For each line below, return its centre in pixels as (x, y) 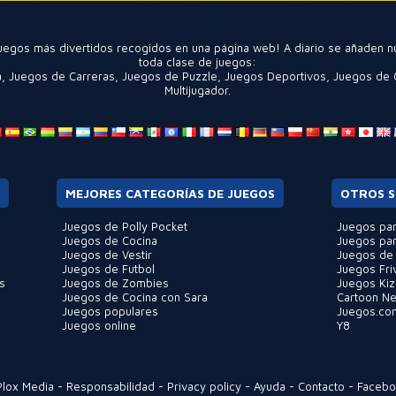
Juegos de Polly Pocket (124, 226)
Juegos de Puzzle (170, 76)
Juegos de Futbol (108, 269)
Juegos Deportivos (276, 76)
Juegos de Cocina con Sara (134, 297)
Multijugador (197, 90)
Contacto (321, 386)
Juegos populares (110, 311)
